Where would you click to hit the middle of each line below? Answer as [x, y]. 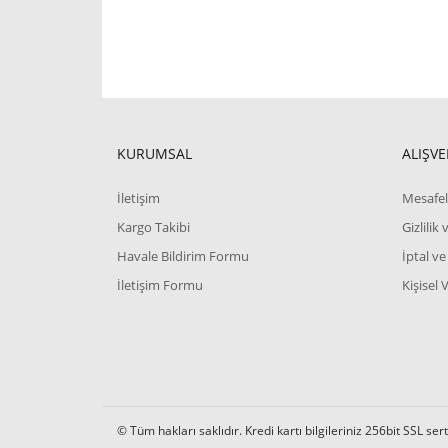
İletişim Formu [160, 285]
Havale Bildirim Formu [183, 256]
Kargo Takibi [153, 227]
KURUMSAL [154, 153]
